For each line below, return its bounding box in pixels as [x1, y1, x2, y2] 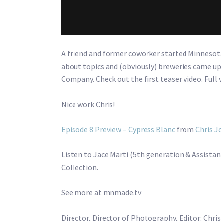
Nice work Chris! [61, 99, 115, 109]
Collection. [61, 162, 99, 172]
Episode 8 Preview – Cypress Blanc [61, 124, 176, 134]
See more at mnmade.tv [61, 187, 142, 197]
